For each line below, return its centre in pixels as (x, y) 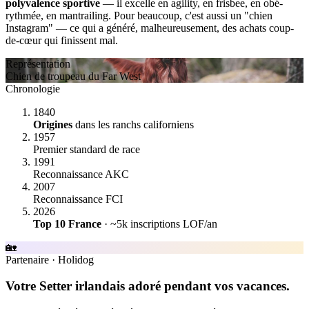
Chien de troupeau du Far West (73, 76)
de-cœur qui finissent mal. (62, 40)
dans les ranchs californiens (133, 124)
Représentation (38, 63)
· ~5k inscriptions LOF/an (159, 223)
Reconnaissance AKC (81, 174)
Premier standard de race (87, 149)
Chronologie (33, 88)
